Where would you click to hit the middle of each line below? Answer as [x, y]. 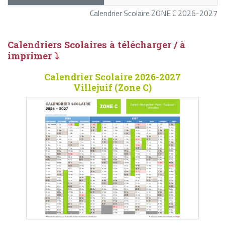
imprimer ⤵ [33, 56]
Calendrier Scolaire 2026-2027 [112, 77]
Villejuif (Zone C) [112, 88]
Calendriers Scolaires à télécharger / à [96, 45]
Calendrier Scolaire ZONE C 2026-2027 [154, 13]
